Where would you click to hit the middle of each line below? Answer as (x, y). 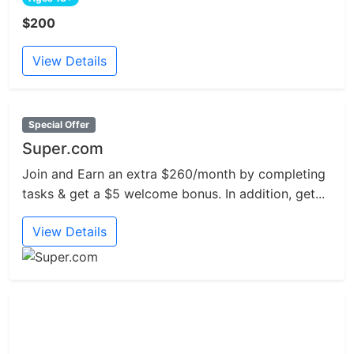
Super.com (63, 149)
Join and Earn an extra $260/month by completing (174, 174)
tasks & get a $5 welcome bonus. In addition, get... (173, 194)
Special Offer (58, 124)
